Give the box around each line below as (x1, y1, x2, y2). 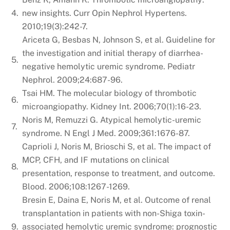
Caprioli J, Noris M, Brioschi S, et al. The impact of (22, 141, 212, 151)
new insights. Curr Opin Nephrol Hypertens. (22, 8, 187, 18)
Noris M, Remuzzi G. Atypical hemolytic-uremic (22, 114, 202, 125)
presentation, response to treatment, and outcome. (22, 168, 216, 178)
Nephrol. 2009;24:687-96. (22, 74, 123, 85)
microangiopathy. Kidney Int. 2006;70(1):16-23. (22, 101, 202, 111)
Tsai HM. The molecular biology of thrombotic (22, 88, 197, 98)
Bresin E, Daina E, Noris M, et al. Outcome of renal (22, 195, 212, 205)
